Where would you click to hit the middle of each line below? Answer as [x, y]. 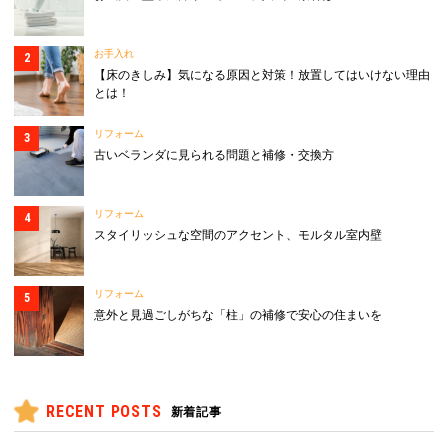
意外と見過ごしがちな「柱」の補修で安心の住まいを [238, 315]
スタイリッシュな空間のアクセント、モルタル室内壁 [238, 235]
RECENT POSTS [104, 412]
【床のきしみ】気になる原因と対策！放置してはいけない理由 [262, 75]
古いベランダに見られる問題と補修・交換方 [214, 155]
